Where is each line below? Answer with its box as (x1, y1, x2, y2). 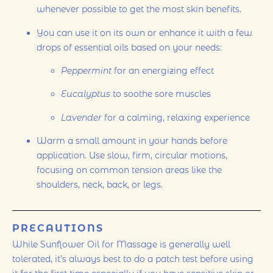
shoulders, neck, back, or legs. (37, 179, 163, 191)
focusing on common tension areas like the (37, 165, 222, 176)
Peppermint (61, 65, 112, 76)
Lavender (61, 112, 102, 123)
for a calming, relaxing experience (102, 112, 250, 123)
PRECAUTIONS (12, 222, 104, 234)
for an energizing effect (112, 65, 214, 76)
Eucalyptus (61, 88, 110, 100)
